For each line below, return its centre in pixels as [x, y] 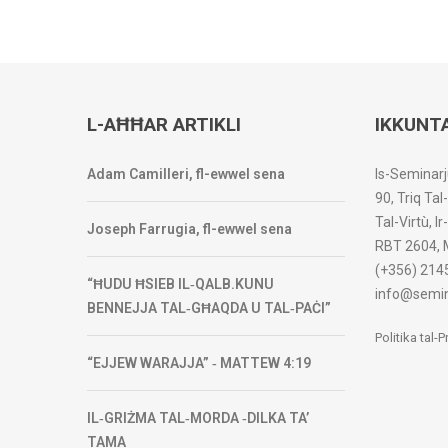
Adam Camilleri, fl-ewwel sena [186, 174]
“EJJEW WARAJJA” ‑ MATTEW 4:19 [199, 363]
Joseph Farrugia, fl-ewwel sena [189, 229]
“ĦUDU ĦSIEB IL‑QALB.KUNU [180, 284]
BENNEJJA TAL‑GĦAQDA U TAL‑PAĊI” [209, 308]
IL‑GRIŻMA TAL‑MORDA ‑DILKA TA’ [198, 418]
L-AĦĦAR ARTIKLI [164, 125]
